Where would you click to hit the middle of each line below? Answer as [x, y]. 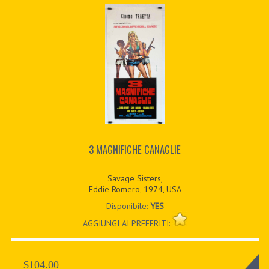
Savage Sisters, [135, 178]
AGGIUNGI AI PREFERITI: [127, 223]
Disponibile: [128, 206]
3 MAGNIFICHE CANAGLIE [135, 150]
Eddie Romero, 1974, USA [135, 189]
